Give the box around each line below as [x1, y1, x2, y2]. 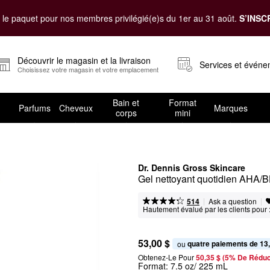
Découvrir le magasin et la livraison [17, 54, 151, 66]
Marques [213, 101, 248, 114]
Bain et [113, 96, 140, 108]
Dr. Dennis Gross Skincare [138, 162, 245, 174]
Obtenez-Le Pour [138, 252, 194, 262]
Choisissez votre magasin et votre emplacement [17, 64, 159, 74]
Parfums [18, 101, 51, 114]
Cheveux [58, 101, 93, 114]
